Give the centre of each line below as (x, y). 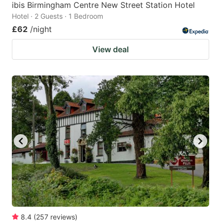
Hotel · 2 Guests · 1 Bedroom (57, 16)
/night (41, 29)
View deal (110, 49)
